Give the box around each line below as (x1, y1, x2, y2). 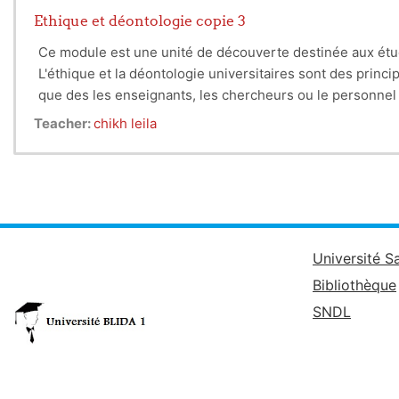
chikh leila (94, 115, 157, 132)
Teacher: (34, 115, 94, 132)
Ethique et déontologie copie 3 (34, 12, 246, 29)
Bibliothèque (313, 276, 396, 294)
